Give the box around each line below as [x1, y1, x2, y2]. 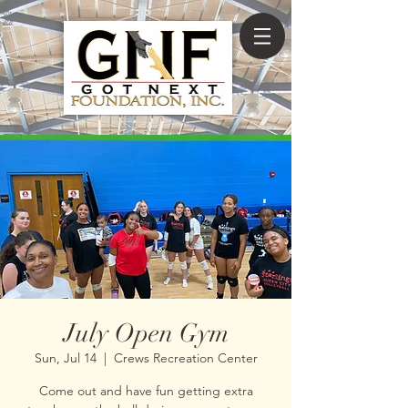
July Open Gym [63, 318, 229, 349]
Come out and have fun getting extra [38, 382, 253, 399]
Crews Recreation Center [113, 350, 258, 366]
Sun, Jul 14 [34, 350, 97, 366]
